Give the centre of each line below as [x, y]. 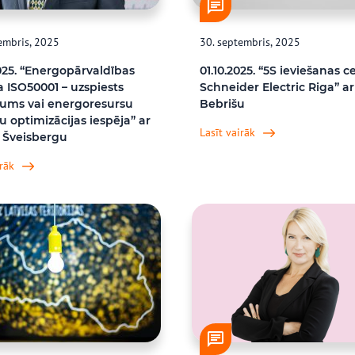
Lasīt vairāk [227, 132]
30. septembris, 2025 [250, 42]
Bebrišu [222, 104]
